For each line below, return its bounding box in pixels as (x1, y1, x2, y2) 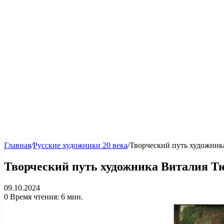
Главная (4, 141, 31, 149)
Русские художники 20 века (33, 141, 127, 149)
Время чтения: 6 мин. (8, 192, 83, 201)
